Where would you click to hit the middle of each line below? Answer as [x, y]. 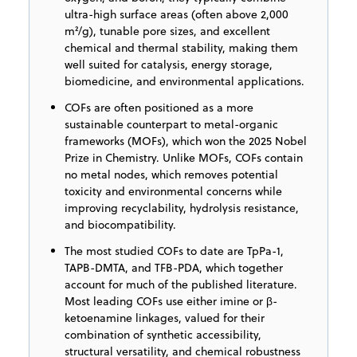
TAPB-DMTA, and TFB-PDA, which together [174, 267]
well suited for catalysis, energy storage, [169, 64]
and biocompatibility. [120, 224]
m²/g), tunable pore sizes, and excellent [167, 31]
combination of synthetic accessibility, [163, 334]
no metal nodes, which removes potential [171, 174]
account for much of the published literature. [181, 284]
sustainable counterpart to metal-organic [171, 124]
